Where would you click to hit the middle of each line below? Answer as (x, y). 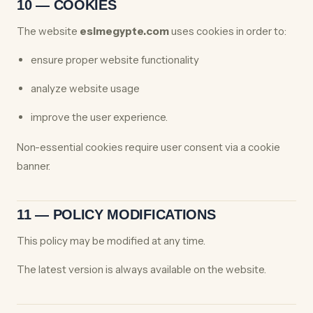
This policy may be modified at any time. (111, 241)
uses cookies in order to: (228, 31)
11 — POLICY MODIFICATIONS (116, 214)
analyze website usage (85, 88)
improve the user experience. (99, 117)
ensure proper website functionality (115, 60)
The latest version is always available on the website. (141, 269)
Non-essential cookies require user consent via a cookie (148, 147)
